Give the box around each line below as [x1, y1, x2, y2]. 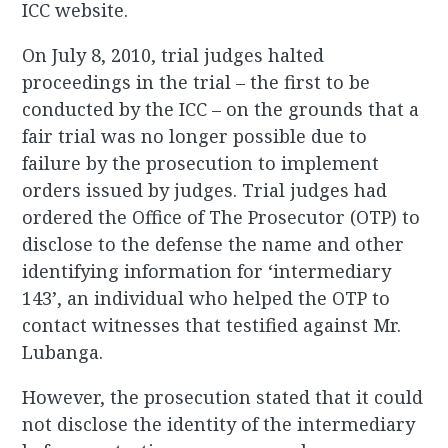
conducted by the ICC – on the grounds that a [22, 97, 420, 122]
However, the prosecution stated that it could [22, 385, 424, 410]
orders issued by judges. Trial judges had [22, 178, 388, 203]
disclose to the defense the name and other [22, 232, 405, 257]
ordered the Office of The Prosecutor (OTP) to [22, 205, 421, 230]
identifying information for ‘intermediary [22, 259, 392, 284]
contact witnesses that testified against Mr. [22, 313, 402, 338]
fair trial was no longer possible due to [22, 124, 368, 149]
